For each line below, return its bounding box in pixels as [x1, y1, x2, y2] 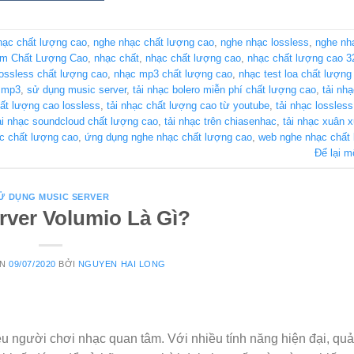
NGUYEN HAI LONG [77, 259, 167, 269]
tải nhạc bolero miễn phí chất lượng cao [133, 84, 316, 96]
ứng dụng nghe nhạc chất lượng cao [85, 131, 252, 144]
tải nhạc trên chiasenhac [164, 115, 277, 128]
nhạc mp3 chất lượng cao [114, 68, 232, 81]
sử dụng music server [27, 84, 126, 96]
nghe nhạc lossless [220, 36, 309, 49]
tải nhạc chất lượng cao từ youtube [107, 100, 269, 112]
